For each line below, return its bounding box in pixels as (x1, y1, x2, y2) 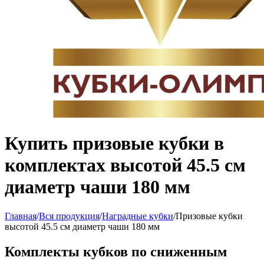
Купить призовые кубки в (5, 133, 224, 154)
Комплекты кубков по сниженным (5, 243, 227, 259)
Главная (5, 210, 37, 221)
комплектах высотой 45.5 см (5, 154, 246, 176)
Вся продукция (39, 210, 100, 221)
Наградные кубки (102, 210, 173, 221)
